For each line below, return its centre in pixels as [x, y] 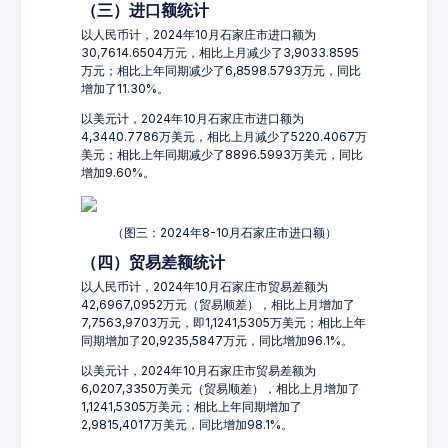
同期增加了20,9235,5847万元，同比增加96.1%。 [217, 340]
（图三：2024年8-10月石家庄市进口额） [224, 232]
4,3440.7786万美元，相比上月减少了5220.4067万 [224, 136]
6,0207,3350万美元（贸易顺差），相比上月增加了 [220, 388]
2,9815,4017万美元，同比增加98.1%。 [187, 424]
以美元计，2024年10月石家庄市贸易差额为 [198, 370]
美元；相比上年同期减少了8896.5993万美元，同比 [222, 154]
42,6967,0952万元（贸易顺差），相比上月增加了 [218, 304]
